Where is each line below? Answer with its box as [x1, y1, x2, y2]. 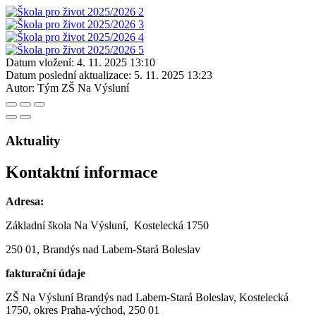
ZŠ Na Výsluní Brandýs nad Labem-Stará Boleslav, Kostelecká [6, 291, 288, 304]
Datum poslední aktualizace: [6, 68, 131, 81]
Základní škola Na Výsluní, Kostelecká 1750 [6, 219, 209, 232]
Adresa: [6, 195, 44, 208]
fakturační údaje [6, 267, 85, 280]
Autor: [6, 81, 35, 94]
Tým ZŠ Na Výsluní [37, 81, 129, 94]
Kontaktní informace [6, 162, 158, 181]
